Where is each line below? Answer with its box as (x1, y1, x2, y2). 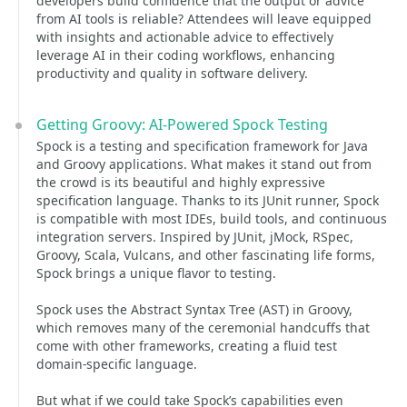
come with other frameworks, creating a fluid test (36, 337, 337, 354)
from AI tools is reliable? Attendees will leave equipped (36, 10, 372, 27)
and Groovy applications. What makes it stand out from (36, 155, 372, 173)
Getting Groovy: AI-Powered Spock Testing (36, 114, 328, 134)
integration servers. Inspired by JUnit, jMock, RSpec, (36, 228, 353, 245)
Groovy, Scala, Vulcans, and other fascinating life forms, (36, 246, 375, 263)
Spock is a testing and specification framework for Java (36, 137, 368, 154)
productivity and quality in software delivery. (36, 65, 308, 82)
